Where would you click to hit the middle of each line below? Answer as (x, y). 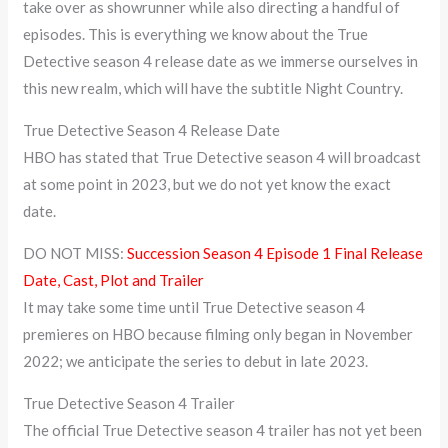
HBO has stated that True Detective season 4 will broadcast (222, 156)
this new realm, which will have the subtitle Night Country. (213, 87)
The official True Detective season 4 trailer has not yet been (223, 429)
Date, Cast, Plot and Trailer (114, 279)
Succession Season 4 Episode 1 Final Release (275, 252)
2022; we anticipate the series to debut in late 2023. (196, 360)
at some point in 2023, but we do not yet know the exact (207, 183)
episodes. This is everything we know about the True (196, 33)
